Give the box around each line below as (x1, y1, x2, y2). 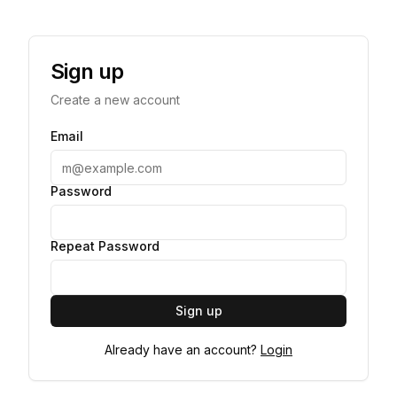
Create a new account (51, 92, 180, 107)
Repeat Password (51, 238, 160, 253)
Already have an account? (105, 342, 257, 357)
